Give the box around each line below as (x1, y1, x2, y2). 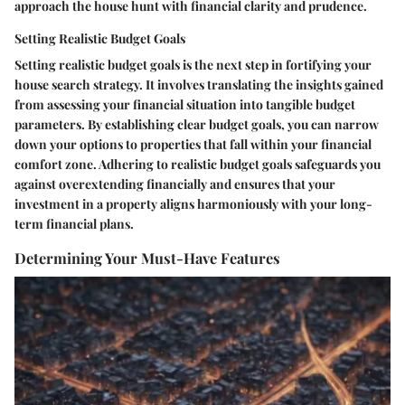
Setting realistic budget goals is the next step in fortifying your (14, 56, 372, 74)
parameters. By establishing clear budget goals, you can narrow (14, 116, 379, 134)
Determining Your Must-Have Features (14, 248, 280, 268)
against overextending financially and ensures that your (14, 175, 335, 193)
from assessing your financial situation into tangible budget (14, 96, 355, 114)
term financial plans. (14, 215, 134, 233)
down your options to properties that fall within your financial (14, 136, 372, 154)
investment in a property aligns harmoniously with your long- (14, 195, 372, 213)
